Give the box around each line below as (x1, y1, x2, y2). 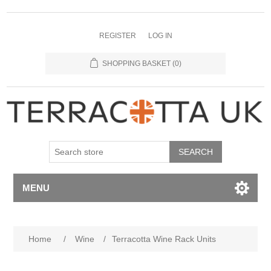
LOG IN (148, 31, 172, 40)
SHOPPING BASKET (102, 59, 171, 68)
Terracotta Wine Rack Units (112, 233, 217, 244)
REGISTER (99, 31, 136, 40)
